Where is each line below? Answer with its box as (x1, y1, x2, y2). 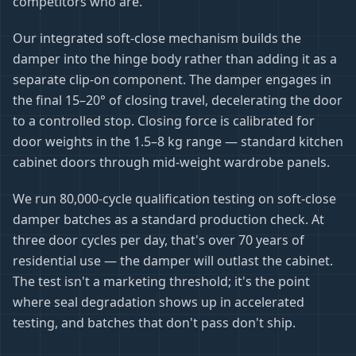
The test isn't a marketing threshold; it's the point (13, 272, 310, 290)
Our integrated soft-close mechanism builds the (13, 29, 301, 47)
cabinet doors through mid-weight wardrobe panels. (13, 153, 330, 171)
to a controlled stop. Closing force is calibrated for (13, 111, 315, 130)
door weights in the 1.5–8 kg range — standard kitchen (13, 132, 343, 150)
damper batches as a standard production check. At (13, 210, 324, 228)
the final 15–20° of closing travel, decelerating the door (13, 91, 342, 109)
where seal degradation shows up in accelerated (13, 292, 304, 311)
